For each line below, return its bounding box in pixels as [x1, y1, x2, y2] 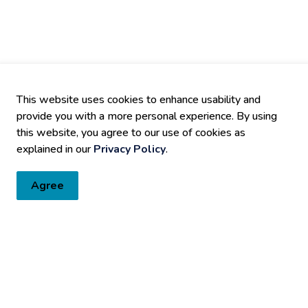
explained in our [16, 142, 93, 157]
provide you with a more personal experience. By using [16, 109, 277, 124]
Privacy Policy [93, 142, 166, 157]
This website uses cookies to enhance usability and [16, 92, 261, 107]
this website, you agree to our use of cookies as [16, 125, 245, 140]
